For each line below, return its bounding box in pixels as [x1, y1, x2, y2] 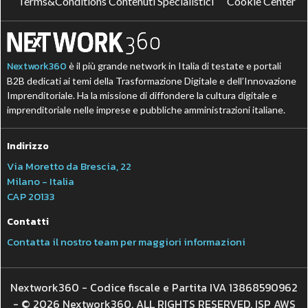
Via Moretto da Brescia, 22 [7, 157, 132, 174]
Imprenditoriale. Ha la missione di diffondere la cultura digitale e [7, 89, 278, 101]
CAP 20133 [7, 188, 56, 204]
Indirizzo [7, 138, 49, 153]
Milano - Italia [7, 173, 75, 189]
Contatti [7, 214, 49, 229]
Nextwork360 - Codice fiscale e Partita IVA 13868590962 [10, 278, 298, 296]
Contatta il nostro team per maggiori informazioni [7, 233, 246, 250]
